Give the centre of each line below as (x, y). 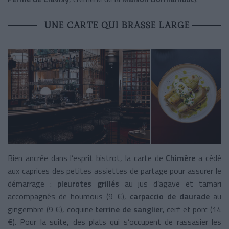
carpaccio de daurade (169, 196)
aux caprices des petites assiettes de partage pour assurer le (114, 170)
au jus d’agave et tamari (170, 183)
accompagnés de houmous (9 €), (69, 196)
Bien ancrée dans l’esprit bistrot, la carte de (87, 158)
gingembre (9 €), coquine (52, 209)
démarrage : (32, 183)
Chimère (182, 158)
